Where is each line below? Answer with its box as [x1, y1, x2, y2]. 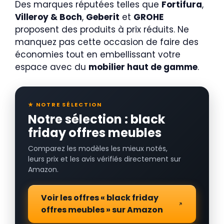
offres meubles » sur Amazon [41, 203, 163, 215]
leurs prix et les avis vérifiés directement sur [28, 153, 181, 164]
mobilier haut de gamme [88, 61, 197, 73]
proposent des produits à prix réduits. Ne [15, 23, 189, 35]
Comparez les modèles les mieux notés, [28, 143, 167, 153]
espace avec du [15, 61, 88, 73]
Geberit [86, 11, 119, 23]
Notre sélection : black [28, 110, 165, 127]
